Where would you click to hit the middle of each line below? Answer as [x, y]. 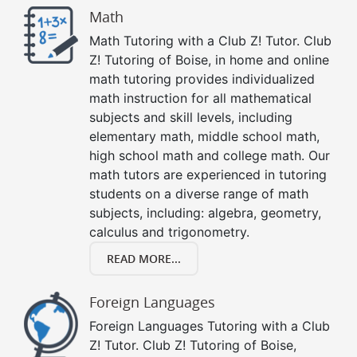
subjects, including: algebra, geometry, [205, 213]
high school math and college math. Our [210, 156]
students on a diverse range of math [199, 194]
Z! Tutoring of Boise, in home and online [209, 60]
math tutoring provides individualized [202, 79]
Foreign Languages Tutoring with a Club [210, 326]
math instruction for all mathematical [200, 98]
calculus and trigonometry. [169, 232]
